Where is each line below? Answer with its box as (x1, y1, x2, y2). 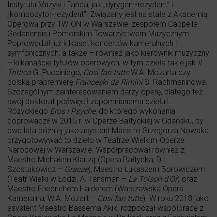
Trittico (7, 67, 33, 77)
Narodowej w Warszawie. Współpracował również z (7, 145, 185, 155)
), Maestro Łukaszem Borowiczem (88, 164, 205, 174)
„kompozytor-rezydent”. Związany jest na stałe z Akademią (7, 9, 208, 19)
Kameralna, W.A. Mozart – (7, 193, 97, 203)
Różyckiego (7, 106, 50, 116)
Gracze (64, 164, 88, 174)
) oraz (177, 174, 197, 184)
